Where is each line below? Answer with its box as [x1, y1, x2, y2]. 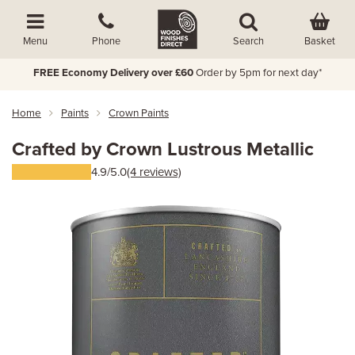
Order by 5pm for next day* [195, 67, 323, 79]
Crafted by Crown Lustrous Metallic [12, 138, 314, 161]
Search [233, 35, 265, 48]
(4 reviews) [127, 165, 181, 179]
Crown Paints [109, 107, 169, 120]
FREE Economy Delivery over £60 [32, 67, 193, 79]
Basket [303, 34, 335, 48]
